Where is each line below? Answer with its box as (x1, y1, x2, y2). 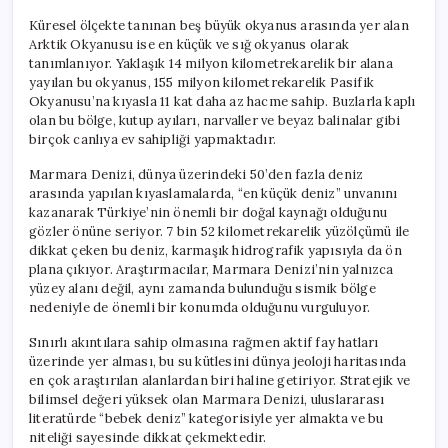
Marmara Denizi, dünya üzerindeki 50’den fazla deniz (29, 165, 364, 183)
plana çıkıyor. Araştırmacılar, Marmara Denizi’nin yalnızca (29, 260, 394, 278)
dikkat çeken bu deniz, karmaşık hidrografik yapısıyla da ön (29, 241, 402, 259)
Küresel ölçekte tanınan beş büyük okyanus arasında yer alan (29, 16, 409, 34)
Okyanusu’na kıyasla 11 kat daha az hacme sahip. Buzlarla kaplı (29, 92, 416, 110)
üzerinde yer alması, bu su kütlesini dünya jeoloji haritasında (29, 352, 407, 370)
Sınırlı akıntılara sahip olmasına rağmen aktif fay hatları (29, 333, 379, 351)
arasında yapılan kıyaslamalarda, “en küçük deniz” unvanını (29, 184, 398, 202)
